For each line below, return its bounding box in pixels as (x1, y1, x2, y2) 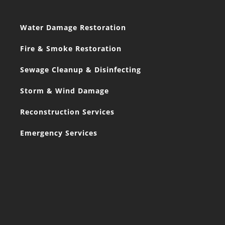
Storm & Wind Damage (20, 85, 109, 95)
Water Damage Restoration (20, 22, 126, 32)
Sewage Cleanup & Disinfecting (20, 64, 141, 74)
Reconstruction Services (20, 106, 115, 117)
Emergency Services (20, 128, 97, 138)
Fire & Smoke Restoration (20, 43, 122, 53)
